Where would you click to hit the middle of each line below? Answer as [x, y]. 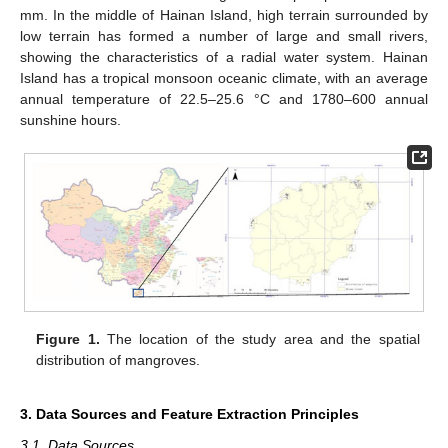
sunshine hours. [70, 119]
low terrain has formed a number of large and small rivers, [224, 35]
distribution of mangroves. [118, 360]
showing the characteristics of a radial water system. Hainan [224, 56]
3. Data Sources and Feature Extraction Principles [189, 414]
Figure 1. [68, 339]
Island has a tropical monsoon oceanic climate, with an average [224, 77]
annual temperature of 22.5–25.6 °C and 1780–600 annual [224, 98]
